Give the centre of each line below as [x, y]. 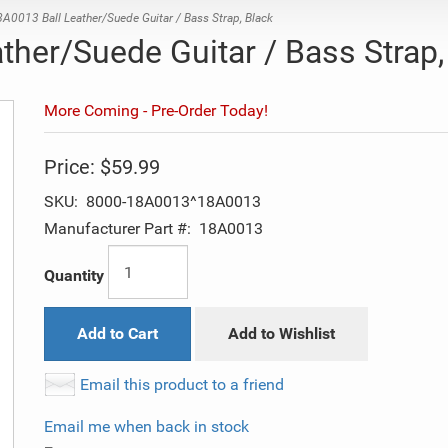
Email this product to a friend [181, 385]
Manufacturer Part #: [117, 229]
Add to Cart [117, 334]
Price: [69, 167]
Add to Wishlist [281, 334]
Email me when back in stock [146, 427]
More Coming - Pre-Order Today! [155, 111]
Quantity [73, 275]
